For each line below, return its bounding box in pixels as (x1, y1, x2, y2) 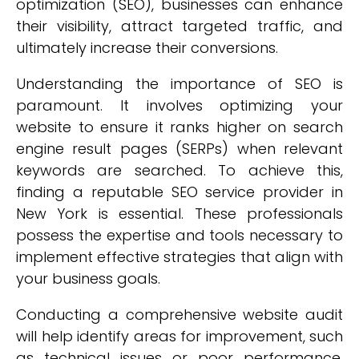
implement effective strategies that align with (16, 247, 343, 267)
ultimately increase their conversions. (16, 38, 278, 58)
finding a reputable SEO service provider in (16, 182, 343, 202)
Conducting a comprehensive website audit (16, 305, 343, 325)
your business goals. (16, 268, 160, 288)
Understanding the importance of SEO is (16, 74, 343, 94)
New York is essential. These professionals (16, 204, 343, 224)
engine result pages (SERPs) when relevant (16, 139, 343, 159)
